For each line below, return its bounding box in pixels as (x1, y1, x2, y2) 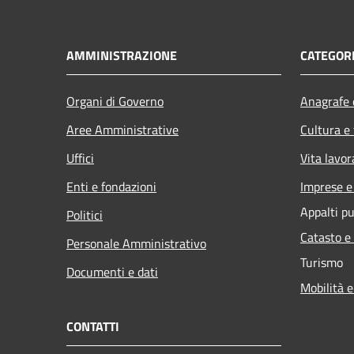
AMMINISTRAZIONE (66, 45, 177, 65)
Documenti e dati (66, 262, 158, 281)
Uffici (66, 148, 94, 168)
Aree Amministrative (66, 119, 179, 139)
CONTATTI (66, 316, 119, 336)
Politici (66, 205, 103, 224)
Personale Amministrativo (66, 233, 206, 253)
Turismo (300, 252, 343, 272)
